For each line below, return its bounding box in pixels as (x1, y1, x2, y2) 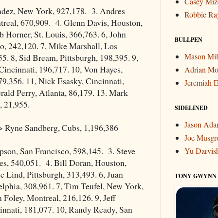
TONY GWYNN (175, 172, 217, 180)
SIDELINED (175, 104, 208, 112)
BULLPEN (175, 36, 202, 44)
